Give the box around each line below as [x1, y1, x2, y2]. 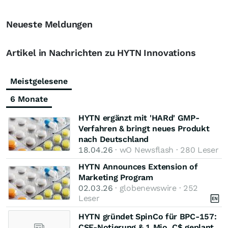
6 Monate [10, 94, 48, 104]
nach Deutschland [78, 134, 149, 144]
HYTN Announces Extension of [78, 162, 198, 172]
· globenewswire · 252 [112, 183, 198, 193]
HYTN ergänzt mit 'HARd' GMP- [78, 113, 199, 123]
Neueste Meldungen [6, 19, 93, 30]
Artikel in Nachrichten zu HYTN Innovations [6, 47, 196, 58]
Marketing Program [78, 173, 153, 182]
